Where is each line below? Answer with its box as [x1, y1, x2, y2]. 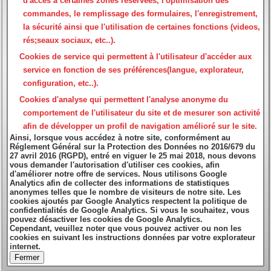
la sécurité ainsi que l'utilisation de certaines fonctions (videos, [23, 22, 261, 32]
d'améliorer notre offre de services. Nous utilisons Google [10, 169, 227, 179]
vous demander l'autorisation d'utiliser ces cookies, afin [10, 160, 220, 170]
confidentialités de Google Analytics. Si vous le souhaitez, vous [10, 206, 250, 215]
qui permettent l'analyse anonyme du [87, 95, 229, 105]
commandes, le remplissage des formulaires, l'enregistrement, [23, 9, 258, 19]
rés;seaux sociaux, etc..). [23, 36, 116, 45]
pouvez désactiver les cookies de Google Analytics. [10, 215, 203, 224]
